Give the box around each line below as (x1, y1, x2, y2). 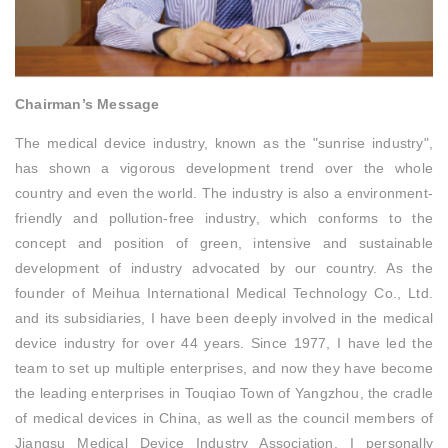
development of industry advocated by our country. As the (15, 260, 433, 277)
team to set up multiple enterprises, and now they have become (15, 360, 433, 377)
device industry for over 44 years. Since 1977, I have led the (15, 335, 433, 352)
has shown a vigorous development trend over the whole (15, 160, 433, 177)
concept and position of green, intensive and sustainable (15, 235, 433, 252)
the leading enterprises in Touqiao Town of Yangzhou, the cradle (15, 385, 433, 402)
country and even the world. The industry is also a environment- (15, 185, 433, 202)
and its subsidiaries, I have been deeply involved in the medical (15, 310, 433, 327)
